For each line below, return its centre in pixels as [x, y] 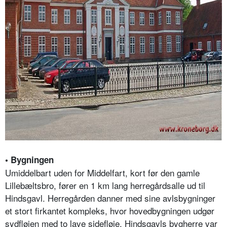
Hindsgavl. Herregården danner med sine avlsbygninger [110, 198]
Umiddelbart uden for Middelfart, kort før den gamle [102, 173]
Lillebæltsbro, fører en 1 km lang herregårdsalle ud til [105, 185]
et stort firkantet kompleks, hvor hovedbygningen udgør [110, 211]
